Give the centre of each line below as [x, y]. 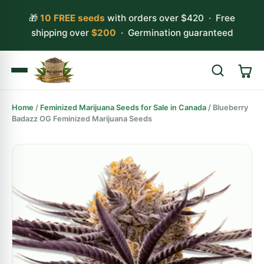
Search [231, 109]
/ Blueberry [227, 108]
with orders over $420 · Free [170, 18]
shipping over [61, 33]
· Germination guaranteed [174, 33]
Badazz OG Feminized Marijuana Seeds [82, 119]
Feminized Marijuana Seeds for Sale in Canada [123, 108]
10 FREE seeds [72, 18]
